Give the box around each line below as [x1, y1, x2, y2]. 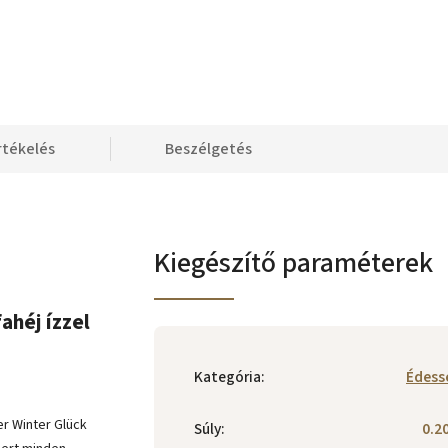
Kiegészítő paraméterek [154, 243, 433, 283]
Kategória [194, 366, 261, 388]
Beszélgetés [165, 138, 252, 160]
